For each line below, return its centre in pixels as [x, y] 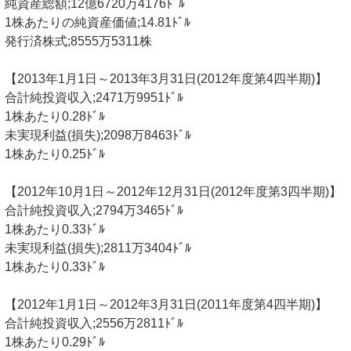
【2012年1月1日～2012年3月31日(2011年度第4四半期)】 [166, 305]
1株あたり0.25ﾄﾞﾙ [55, 154]
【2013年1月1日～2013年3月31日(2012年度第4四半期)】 [166, 79]
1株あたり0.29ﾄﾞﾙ [55, 342]
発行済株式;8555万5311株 [78, 42]
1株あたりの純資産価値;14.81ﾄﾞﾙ [98, 23]
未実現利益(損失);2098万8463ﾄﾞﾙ [98, 136]
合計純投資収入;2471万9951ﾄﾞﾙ [94, 98]
